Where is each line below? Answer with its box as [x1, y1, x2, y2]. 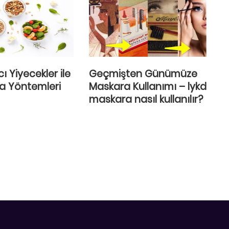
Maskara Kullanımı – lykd [88, 80, 207, 94]
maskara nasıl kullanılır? [88, 93, 203, 107]
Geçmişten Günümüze [88, 67, 197, 81]
